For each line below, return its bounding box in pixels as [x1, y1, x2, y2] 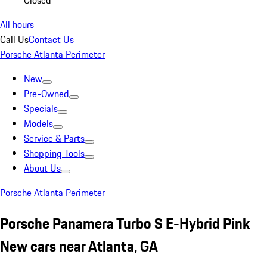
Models [24, 116, 53, 131]
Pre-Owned [24, 86, 69, 101]
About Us [24, 161, 61, 175]
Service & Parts [24, 131, 85, 145]
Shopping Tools [24, 146, 85, 160]
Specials [24, 101, 58, 116]
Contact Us [29, 32, 74, 46]
